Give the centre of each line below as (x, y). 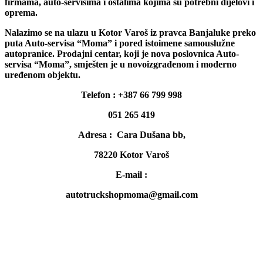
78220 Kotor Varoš (131, 154)
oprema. (21, 12)
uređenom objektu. (43, 75)
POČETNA (50, 254)
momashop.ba (42, 234)
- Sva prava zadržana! (111, 234)
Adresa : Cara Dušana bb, (131, 134)
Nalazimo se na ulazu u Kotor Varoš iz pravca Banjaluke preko (130, 32)
